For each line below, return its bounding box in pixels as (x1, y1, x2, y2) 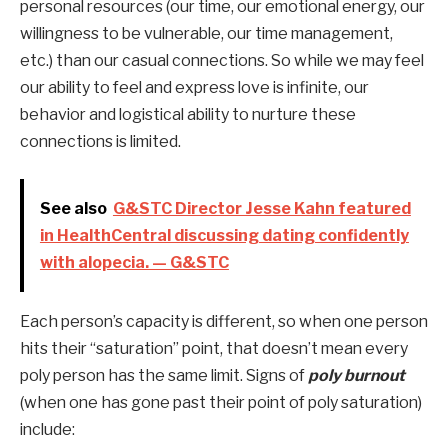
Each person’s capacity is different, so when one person (20, 312, 428, 332)
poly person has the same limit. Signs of (20, 366, 305, 386)
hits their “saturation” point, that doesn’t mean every (20, 339, 408, 359)
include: (20, 420, 78, 440)
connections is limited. (20, 131, 184, 151)
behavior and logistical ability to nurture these (20, 104, 356, 124)
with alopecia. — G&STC (39, 253, 229, 273)
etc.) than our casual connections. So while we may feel (20, 50, 424, 70)
